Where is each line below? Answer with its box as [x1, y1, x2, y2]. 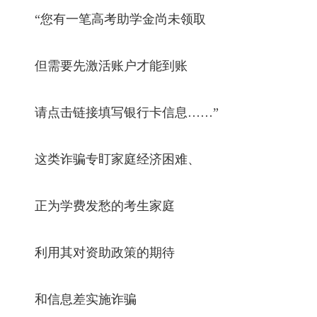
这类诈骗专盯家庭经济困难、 [9, 151, 201, 166]
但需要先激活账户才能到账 [9, 58, 188, 73]
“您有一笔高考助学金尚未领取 [9, 11, 207, 26]
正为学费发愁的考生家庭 [9, 198, 175, 213]
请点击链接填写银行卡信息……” [9, 105, 219, 120]
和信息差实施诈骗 [9, 292, 137, 306]
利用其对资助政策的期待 [9, 245, 175, 260]
